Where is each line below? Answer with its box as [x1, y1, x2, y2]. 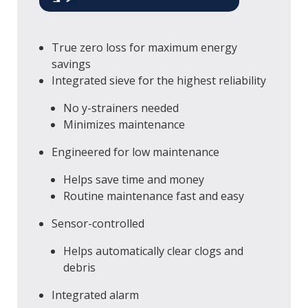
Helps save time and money [63, 171, 205, 187]
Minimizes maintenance [63, 116, 186, 132]
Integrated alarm [51, 287, 139, 302]
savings [51, 56, 91, 71]
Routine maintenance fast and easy [63, 188, 245, 203]
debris [63, 259, 96, 275]
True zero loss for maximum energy [51, 39, 237, 55]
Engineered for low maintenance [51, 144, 219, 159]
